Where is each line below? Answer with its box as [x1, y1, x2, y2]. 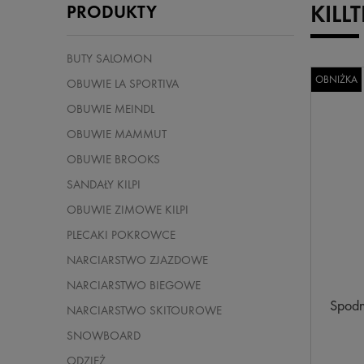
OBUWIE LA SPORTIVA [67, 76, 179, 93]
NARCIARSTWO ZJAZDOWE [67, 252, 208, 269]
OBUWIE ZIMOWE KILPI [67, 201, 188, 219]
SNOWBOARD [67, 327, 141, 344]
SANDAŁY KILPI [67, 176, 141, 193]
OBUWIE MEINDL [67, 101, 154, 118]
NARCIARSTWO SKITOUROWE [67, 302, 222, 319]
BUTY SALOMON [67, 50, 152, 67]
